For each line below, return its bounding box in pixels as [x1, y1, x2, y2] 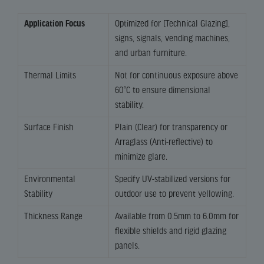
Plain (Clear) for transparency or [115, 123, 227, 133]
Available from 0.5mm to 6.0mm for [115, 212, 239, 222]
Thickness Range [24, 212, 82, 222]
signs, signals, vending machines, [115, 34, 230, 44]
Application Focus [24, 19, 85, 29]
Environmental [24, 174, 75, 184]
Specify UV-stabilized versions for [115, 174, 230, 184]
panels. [115, 241, 140, 251]
